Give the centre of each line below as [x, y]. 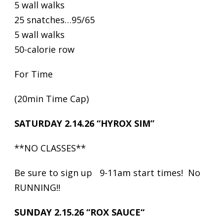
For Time [34, 74]
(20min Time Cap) [52, 99]
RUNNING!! [40, 187]
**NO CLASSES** [50, 148]
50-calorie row [44, 49]
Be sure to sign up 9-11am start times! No [107, 173]
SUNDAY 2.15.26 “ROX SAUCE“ [79, 212]
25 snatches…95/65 [55, 20]
